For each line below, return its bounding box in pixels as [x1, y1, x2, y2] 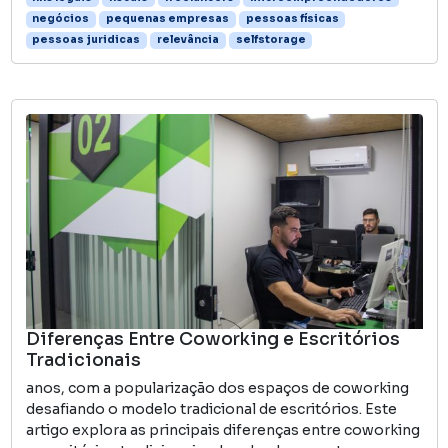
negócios [32, 12, 90, 26]
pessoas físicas [245, 12, 339, 26]
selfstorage [235, 33, 306, 47]
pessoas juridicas [32, 33, 141, 47]
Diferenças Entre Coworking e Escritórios [25, 328, 400, 351]
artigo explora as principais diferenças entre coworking [25, 421, 420, 440]
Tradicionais [25, 349, 141, 372]
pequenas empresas [105, 12, 229, 26]
